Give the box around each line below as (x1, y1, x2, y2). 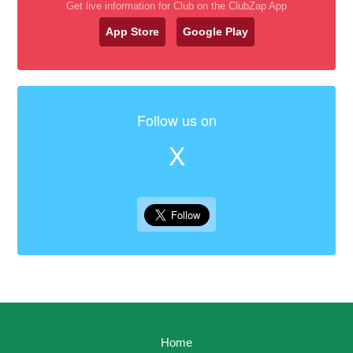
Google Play (182, 25, 248, 38)
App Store (105, 25, 159, 38)
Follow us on (136, 110, 217, 130)
